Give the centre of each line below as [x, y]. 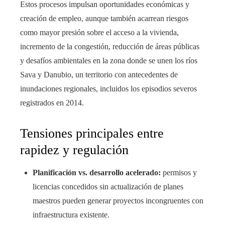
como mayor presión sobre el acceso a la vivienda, [99, 33]
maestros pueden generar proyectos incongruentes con [118, 201]
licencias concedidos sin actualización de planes [108, 187]
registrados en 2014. [52, 103]
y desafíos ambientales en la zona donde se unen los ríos [109, 61]
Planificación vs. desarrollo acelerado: [97, 173]
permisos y [179, 173]
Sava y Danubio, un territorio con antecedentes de [99, 75]
